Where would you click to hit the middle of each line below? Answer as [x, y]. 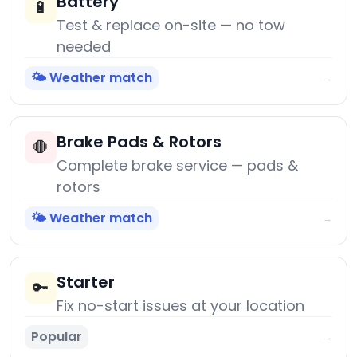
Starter [86, 282]
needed [84, 47]
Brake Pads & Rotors [139, 142]
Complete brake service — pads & [177, 166]
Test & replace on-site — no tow [171, 25]
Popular [57, 337]
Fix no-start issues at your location [180, 306]
